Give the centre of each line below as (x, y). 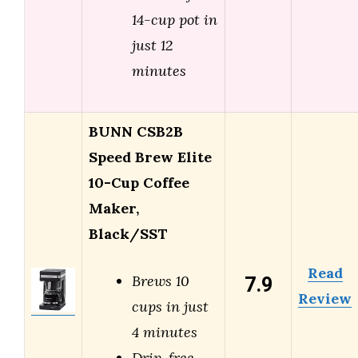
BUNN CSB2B (136, 132)
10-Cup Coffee (139, 183)
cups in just (170, 307)
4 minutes (165, 332)
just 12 (152, 46)
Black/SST (128, 234)
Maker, (114, 209)
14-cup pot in (175, 20)
